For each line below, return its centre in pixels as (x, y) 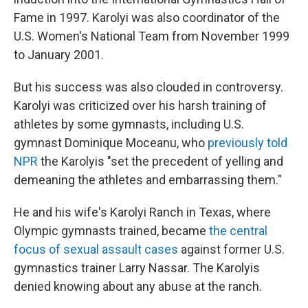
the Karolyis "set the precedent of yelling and (161, 161)
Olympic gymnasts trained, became (111, 231)
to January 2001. (59, 55)
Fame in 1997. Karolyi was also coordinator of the (147, 18)
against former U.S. (231, 249)
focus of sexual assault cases (96, 249)
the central (238, 231)
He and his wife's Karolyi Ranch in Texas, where (142, 212)
